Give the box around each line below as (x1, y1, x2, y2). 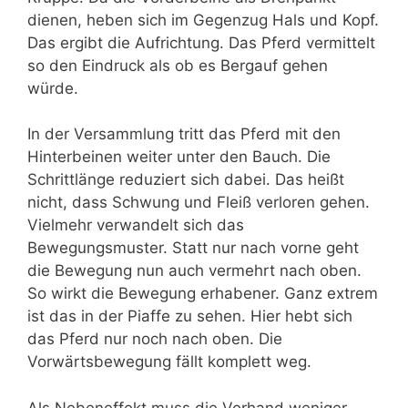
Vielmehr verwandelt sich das (27, 216, 244, 235)
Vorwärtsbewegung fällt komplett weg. (27, 352, 311, 372)
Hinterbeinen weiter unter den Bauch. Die (27, 148, 331, 167)
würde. (27, 78, 78, 97)
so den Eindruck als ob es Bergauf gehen (27, 56, 328, 75)
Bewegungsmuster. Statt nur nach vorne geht (27, 239, 359, 258)
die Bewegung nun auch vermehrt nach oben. (27, 261, 362, 280)
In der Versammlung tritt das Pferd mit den (27, 125, 341, 144)
